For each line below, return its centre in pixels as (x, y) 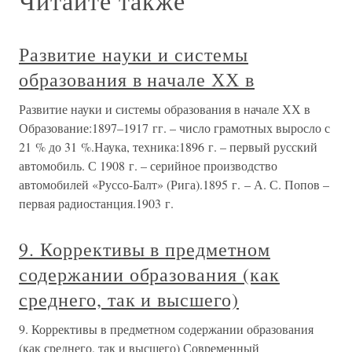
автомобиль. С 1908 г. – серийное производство (148, 165)
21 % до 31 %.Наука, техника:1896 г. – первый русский (168, 147)
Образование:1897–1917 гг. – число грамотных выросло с (174, 128)
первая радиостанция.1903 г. (96, 203)
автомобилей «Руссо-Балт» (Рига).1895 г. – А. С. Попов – (174, 184)
